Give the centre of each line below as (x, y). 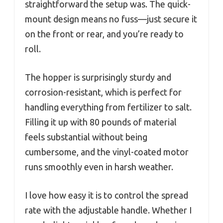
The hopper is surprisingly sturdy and (98, 77)
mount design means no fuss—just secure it (111, 19)
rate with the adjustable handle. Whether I (108, 210)
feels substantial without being (86, 137)
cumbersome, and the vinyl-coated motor (107, 152)
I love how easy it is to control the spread (107, 195)
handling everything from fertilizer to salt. (108, 107)
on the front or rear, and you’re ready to (104, 34)
